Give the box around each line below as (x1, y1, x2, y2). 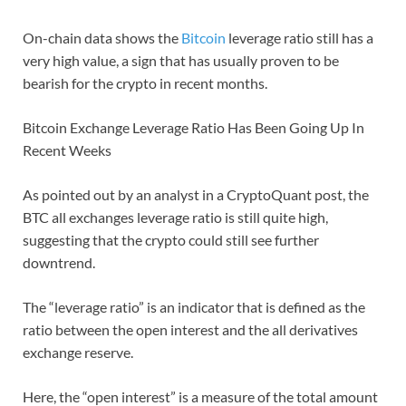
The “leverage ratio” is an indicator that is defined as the (23, 298, 365, 316)
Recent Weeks (23, 141, 111, 159)
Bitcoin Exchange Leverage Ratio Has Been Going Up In (23, 119, 364, 137)
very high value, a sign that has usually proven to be (23, 52, 339, 70)
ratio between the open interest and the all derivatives (23, 321, 358, 339)
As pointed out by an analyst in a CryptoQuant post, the (23, 186, 369, 204)
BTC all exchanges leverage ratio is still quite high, (23, 208, 328, 227)
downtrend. (23, 254, 95, 272)
